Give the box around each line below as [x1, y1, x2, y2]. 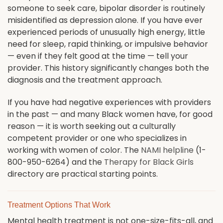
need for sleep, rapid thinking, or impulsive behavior [7, 38, 208, 50]
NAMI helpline [141, 144, 194, 156]
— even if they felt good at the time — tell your [7, 50, 188, 62]
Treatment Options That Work [7, 200, 111, 209]
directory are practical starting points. [7, 168, 158, 180]
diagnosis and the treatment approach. [7, 74, 162, 86]
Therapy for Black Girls [104, 156, 194, 168]
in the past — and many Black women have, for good [7, 109, 213, 120]
